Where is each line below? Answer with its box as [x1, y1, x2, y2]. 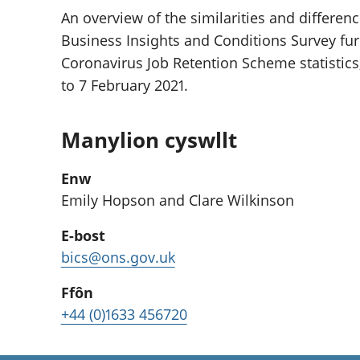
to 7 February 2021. [60, 75, 188, 95]
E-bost [60, 225, 105, 245]
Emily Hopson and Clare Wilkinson [60, 190, 294, 210]
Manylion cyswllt [60, 125, 237, 154]
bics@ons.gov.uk [60, 247, 175, 267]
